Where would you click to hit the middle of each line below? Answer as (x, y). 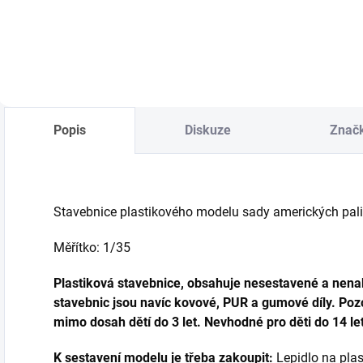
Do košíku (64, 12)
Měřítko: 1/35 (92, 248)
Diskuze (208, 130)
